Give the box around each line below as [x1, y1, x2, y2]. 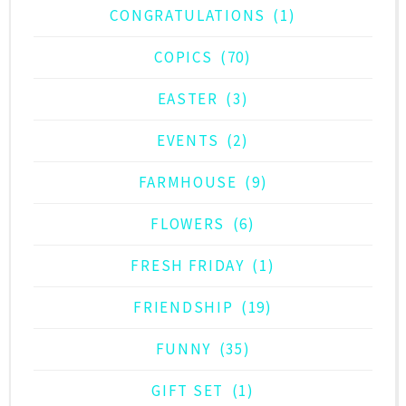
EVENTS [157, 130, 219, 151]
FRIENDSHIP [133, 297, 234, 318]
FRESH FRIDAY [130, 256, 245, 276]
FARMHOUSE [138, 172, 237, 193]
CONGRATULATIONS [110, 5, 266, 26]
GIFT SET [151, 381, 224, 401]
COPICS [154, 47, 213, 68]
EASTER [157, 89, 218, 110]
